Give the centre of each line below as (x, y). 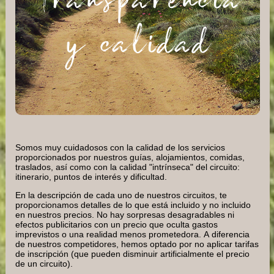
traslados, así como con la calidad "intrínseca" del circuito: (128, 167)
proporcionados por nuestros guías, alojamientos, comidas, (130, 157)
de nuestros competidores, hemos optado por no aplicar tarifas (137, 244)
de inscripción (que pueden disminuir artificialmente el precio (132, 254)
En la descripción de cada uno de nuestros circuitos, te (121, 195)
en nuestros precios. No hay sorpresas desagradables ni (125, 214)
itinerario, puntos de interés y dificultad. (91, 176)
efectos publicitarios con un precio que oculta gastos (117, 224)
